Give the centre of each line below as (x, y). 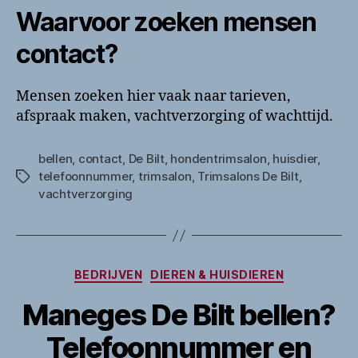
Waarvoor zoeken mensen (166, 22)
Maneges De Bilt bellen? (179, 314)
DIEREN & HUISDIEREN (217, 274)
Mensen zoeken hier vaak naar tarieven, (153, 96)
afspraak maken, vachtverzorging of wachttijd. (175, 116)
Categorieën (218, 271)
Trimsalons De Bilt (248, 176)
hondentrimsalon (219, 159)
